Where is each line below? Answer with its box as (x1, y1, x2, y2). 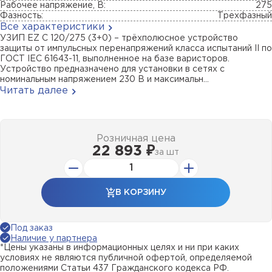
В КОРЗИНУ (115, 188, 166, 196)
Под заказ (10, 225, 53, 232)
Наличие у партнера (10, 235, 97, 242)
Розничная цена (96, 134, 175, 143)
